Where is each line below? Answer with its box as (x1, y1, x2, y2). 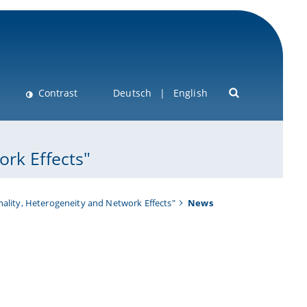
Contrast (38, 86, 77, 100)
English (173, 86, 208, 100)
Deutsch (113, 86, 152, 100)
